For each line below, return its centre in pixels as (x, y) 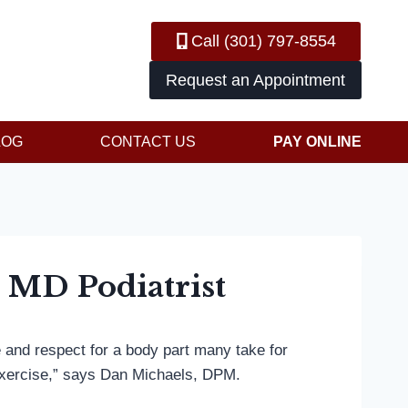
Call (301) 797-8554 (264, 41)
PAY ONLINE (317, 141)
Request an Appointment (255, 80)
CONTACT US (148, 141)
